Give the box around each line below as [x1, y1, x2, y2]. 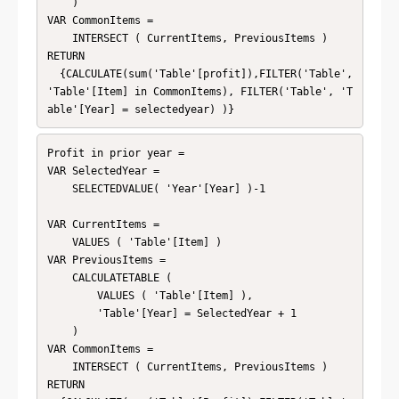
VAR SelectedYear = [46, 164, 159, 177]
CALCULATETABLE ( [46, 271, 72, 284]
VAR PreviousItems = [46, 253, 166, 266]
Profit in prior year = [46, 146, 191, 159]
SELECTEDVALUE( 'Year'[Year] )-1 [46, 182, 72, 195]
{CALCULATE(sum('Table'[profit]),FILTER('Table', [46, 67, 60, 80]
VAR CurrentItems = [46, 217, 159, 231]
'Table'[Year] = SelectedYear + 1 [46, 306, 97, 320]
